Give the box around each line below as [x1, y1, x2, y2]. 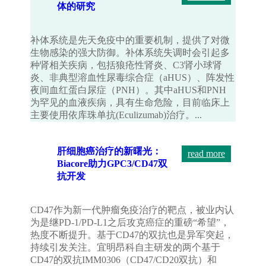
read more [187, 148, 225, 159]
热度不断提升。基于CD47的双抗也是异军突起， [30, 230, 235, 240]
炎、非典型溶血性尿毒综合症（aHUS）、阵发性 [30, 72, 235, 83]
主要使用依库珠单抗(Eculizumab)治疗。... [30, 110, 202, 121]
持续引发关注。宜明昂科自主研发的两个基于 [30, 242, 221, 253]
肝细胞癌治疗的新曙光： [57, 146, 162, 157]
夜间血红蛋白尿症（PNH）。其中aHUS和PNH [30, 85, 227, 96]
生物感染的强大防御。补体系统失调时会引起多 [30, 47, 230, 58]
